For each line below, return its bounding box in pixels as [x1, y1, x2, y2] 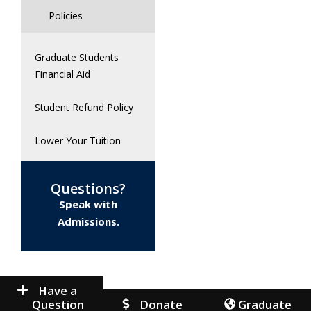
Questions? [51, 179, 126, 198]
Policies [49, 9, 83, 22]
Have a [38, 283, 78, 299]
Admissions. [57, 215, 119, 228]
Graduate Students [35, 51, 119, 64]
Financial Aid [35, 67, 90, 81]
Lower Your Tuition [35, 134, 121, 147]
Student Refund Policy [35, 101, 133, 114]
